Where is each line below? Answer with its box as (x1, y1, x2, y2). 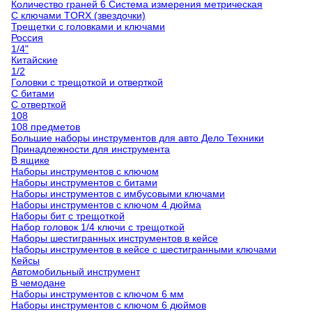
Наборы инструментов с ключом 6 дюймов (11, 299, 206, 311)
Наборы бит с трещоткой (11, 210, 125, 221)
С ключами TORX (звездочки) (11, 10, 146, 21)
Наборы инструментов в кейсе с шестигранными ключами (11, 244, 276, 255)
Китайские (11, 54, 58, 65)
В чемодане (11, 277, 65, 288)
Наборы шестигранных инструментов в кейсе (11, 233, 218, 244)
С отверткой (11, 99, 66, 110)
